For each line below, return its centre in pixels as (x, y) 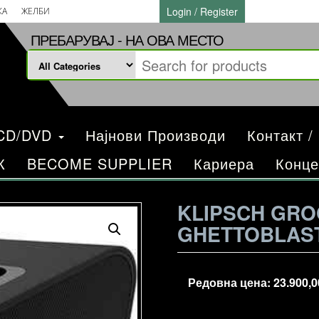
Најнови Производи (156, 135)
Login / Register (202, 11)
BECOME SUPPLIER (100, 163)
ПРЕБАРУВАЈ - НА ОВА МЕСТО (127, 40)
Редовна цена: (231, 282)
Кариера (224, 163)
